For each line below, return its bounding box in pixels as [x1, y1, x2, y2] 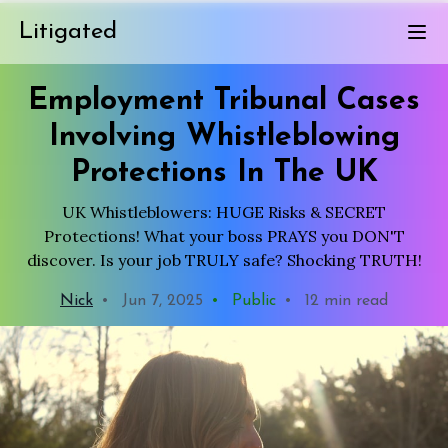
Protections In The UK [70, 158, 378, 189]
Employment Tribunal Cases [28, 86, 420, 117]
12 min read [300, 293, 388, 309]
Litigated [19, 20, 118, 44]
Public [227, 293, 276, 309]
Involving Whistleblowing [48, 122, 400, 153]
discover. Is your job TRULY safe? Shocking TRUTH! [26, 250, 422, 270]
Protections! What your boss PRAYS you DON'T [43, 226, 405, 246]
